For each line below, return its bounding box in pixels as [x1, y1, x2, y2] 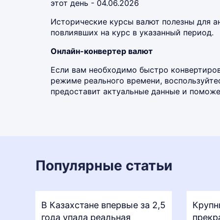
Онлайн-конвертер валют [51, 46, 153, 56]
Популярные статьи [35, 157, 172, 174]
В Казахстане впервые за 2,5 [41, 200, 165, 210]
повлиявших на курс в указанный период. [51, 27, 214, 37]
